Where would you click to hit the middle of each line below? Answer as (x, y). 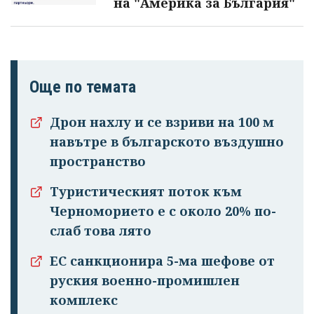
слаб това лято (101, 230)
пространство (98, 161)
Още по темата (83, 87)
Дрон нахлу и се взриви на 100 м (162, 122)
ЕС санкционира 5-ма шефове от (162, 260)
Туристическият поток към (146, 191)
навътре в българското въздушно (167, 141)
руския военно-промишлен (145, 280)
